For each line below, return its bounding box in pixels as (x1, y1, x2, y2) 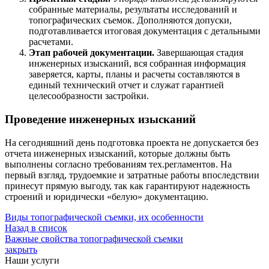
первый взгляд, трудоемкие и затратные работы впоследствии (5, 169, 259, 180)
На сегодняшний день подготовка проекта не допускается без (5, 137, 258, 148)
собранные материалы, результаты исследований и (29, 4, 237, 15)
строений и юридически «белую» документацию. (5, 191, 208, 202)
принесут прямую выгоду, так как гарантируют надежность (5, 180, 250, 191)
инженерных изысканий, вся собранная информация (29, 58, 246, 69)
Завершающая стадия (154, 47, 243, 58)
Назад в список (5, 222, 67, 233)
